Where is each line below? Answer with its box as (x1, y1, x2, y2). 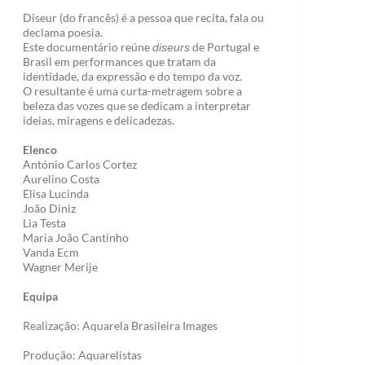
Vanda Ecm (23, 245, 79, 259)
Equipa (23, 289, 58, 303)
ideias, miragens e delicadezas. (23, 113, 174, 127)
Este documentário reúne (23, 40, 152, 54)
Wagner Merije (23, 260, 98, 274)
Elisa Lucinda (23, 187, 89, 200)
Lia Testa (23, 216, 66, 230)
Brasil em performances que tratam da (23, 55, 216, 68)
